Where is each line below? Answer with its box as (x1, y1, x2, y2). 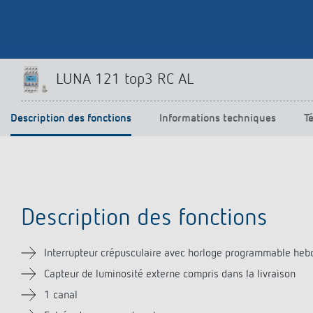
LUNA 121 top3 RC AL (56, 72, 194, 87)
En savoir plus (65, 17, 128, 28)
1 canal (44, 290, 78, 301)
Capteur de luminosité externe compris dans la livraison (44, 269, 296, 280)
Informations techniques (159, 113, 276, 124)
